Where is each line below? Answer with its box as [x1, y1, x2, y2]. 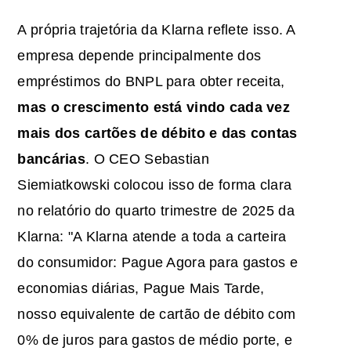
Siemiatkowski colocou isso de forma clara [17, 176, 292, 193]
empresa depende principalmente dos [17, 47, 262, 63]
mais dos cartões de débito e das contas [17, 125, 298, 141]
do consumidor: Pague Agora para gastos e [17, 254, 298, 270]
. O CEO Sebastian [85, 150, 209, 167]
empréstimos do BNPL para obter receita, [17, 73, 285, 89]
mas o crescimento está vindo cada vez [17, 99, 291, 115]
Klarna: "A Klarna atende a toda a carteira [17, 228, 287, 244]
